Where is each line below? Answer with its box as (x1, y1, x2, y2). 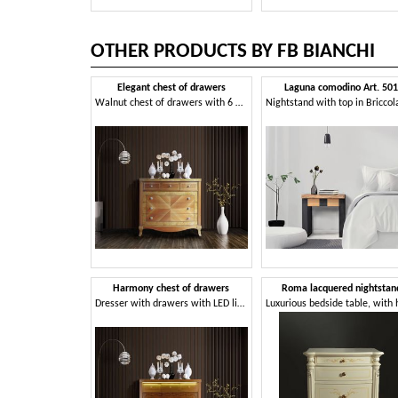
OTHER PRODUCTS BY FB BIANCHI (91, 42, 375, 63)
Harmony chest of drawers (113, 283, 230, 294)
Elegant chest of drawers (116, 83, 226, 94)
